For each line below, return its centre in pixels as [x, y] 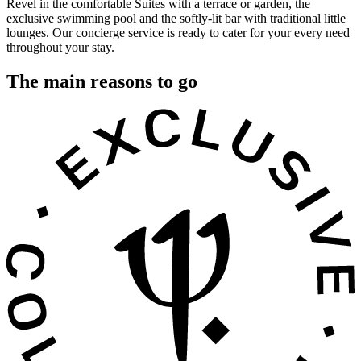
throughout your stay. [60, 47]
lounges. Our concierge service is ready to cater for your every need [178, 32]
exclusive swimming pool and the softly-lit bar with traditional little [176, 18]
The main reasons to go [102, 81]
